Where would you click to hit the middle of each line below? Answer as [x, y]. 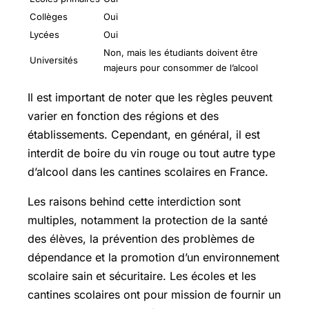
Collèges [49, 16]
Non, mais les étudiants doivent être [181, 52]
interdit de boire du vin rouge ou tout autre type [151, 153]
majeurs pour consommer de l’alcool [181, 67]
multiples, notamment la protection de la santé [148, 220]
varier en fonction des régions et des [123, 116]
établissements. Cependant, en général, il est [144, 134]
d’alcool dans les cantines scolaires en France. [148, 171]
